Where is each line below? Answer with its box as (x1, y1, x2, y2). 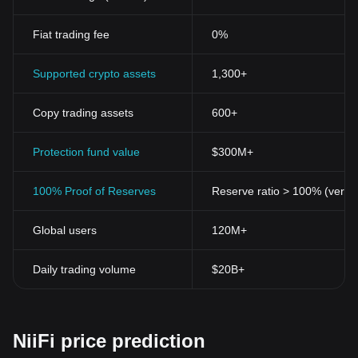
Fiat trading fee (33, 28, 109, 41)
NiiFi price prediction (13, 330, 205, 352)
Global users (33, 224, 97, 237)
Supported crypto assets (33, 67, 156, 80)
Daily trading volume (33, 263, 136, 276)
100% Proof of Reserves (33, 185, 156, 197)
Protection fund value (33, 145, 140, 158)
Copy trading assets (33, 106, 133, 119)
